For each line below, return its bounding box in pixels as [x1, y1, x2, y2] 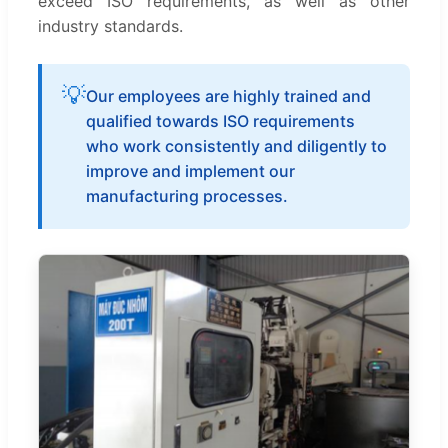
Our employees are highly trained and [86, 85, 371, 106]
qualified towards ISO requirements [86, 110, 355, 131]
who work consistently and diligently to [86, 135, 387, 156]
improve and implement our [86, 160, 295, 181]
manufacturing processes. [86, 185, 288, 206]
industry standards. [38, 15, 183, 36]
